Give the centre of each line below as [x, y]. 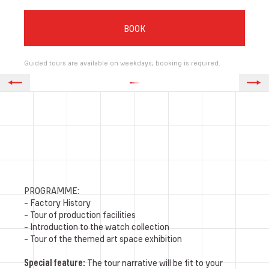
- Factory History [57, 202]
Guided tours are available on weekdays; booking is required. [122, 63]
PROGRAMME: [52, 190]
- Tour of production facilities [80, 214]
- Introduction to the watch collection [97, 226]
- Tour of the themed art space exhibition [103, 238]
